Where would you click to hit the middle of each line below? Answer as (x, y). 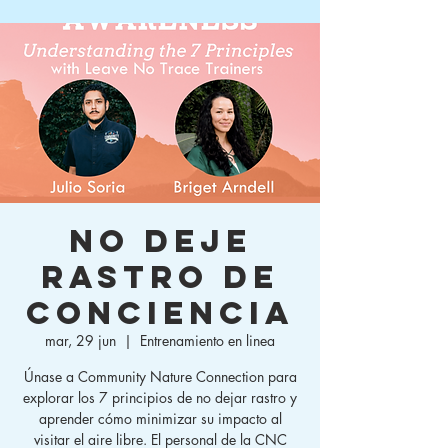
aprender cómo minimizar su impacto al (160, 419)
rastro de (160, 277)
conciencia (160, 313)
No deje (160, 241)
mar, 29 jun (80, 341)
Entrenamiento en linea (207, 341)
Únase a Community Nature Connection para (160, 377)
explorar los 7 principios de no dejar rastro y (160, 398)
